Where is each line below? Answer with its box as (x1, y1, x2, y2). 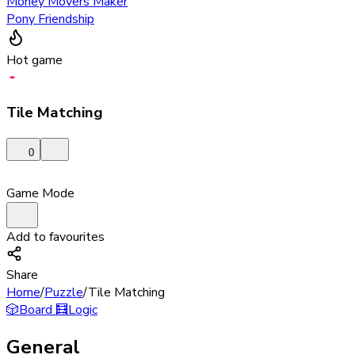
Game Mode (6, 184, 74, 202)
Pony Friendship (6, 10, 94, 29)
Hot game (6, 52, 63, 70)
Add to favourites (6, 227, 105, 246)
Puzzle (44, 283, 83, 301)
